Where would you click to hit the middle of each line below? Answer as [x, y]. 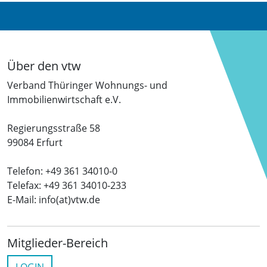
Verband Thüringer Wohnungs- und [87, 86]
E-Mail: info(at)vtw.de [54, 200]
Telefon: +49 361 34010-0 [62, 171]
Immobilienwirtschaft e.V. [64, 100]
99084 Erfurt [35, 143]
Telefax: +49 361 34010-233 [67, 186]
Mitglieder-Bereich [58, 243]
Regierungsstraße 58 [54, 128]
